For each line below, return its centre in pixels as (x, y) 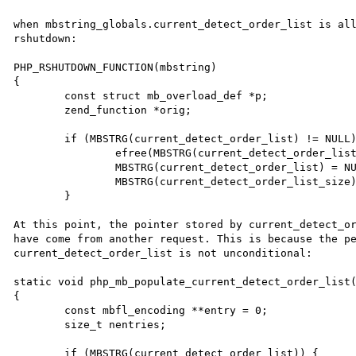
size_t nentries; (39, 324)
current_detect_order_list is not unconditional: (163, 253)
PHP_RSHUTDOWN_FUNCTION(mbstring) (116, 67)
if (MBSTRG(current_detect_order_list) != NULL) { (39, 138)
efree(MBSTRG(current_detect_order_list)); (65, 153)
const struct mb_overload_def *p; (39, 95)
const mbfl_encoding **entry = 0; (39, 310)
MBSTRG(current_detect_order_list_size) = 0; (65, 181)
